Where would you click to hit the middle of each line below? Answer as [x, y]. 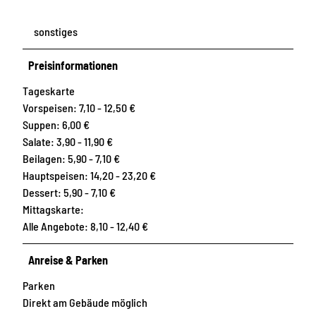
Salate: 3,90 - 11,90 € [68, 141]
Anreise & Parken [68, 260]
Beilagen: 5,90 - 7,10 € [71, 158]
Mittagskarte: [53, 209]
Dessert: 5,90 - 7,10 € [69, 192]
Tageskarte [49, 91]
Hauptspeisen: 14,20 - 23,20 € [89, 175]
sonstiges [56, 31]
